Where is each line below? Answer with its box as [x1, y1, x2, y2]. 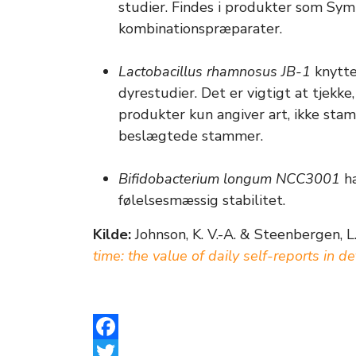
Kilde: [93, 225, 135, 244]
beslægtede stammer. [118, 126, 263, 145]
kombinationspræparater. [118, 19, 282, 38]
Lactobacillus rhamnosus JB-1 [118, 62, 311, 81]
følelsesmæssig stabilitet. [118, 191, 289, 210]
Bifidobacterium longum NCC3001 [118, 169, 340, 188]
